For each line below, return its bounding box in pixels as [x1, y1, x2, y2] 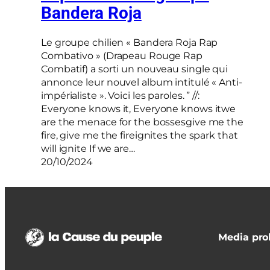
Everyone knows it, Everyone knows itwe [41, 102, 236, 115]
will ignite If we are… [41, 142, 135, 154]
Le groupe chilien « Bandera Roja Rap [41, 36, 218, 48]
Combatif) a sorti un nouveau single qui [41, 63, 228, 75]
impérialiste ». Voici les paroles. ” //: [41, 89, 199, 101]
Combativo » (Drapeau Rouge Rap [41, 49, 202, 61]
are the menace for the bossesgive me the [41, 116, 243, 128]
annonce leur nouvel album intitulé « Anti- [41, 76, 242, 88]
